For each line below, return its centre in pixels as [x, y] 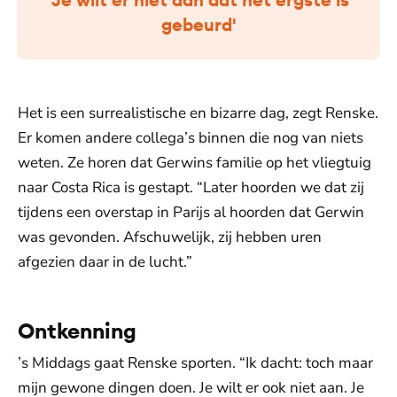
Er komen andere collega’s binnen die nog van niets [191, 138]
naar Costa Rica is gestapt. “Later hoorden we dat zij [191, 187]
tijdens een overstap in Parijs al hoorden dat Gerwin [191, 212]
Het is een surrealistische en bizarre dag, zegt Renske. [198, 113]
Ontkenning [77, 331]
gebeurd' [198, 24]
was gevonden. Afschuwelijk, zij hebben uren [170, 237]
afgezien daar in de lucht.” [105, 262]
